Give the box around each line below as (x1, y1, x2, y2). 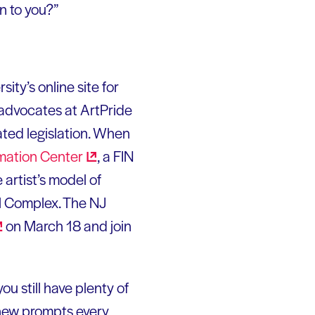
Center (40, 145, 83, 166)
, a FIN (97, 145, 134, 166)
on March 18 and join (3, 214, 131, 236)
